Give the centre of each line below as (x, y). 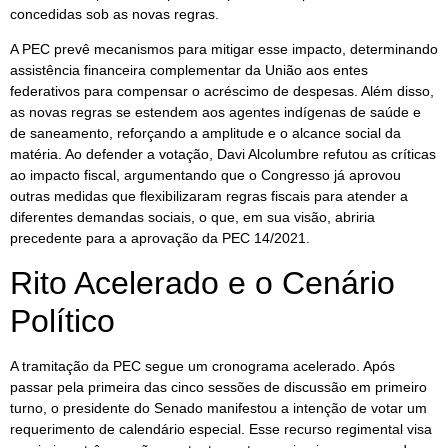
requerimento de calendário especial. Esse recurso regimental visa (221, 428)
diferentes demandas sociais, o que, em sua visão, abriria (192, 217)
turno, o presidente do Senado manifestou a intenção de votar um (218, 407)
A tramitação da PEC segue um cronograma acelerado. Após (202, 365)
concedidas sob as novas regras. (114, 13)
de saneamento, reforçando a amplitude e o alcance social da (205, 133)
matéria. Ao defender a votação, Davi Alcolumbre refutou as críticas (223, 154)
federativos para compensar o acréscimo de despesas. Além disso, (222, 91)
